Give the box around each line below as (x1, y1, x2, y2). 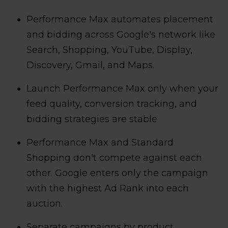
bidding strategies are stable (26, 113, 157, 125)
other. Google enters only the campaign (26, 167, 208, 179)
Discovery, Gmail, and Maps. (26, 60, 154, 71)
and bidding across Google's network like (26, 29, 215, 40)
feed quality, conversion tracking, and (26, 98, 197, 109)
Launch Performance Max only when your (26, 83, 218, 94)
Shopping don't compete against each (26, 152, 202, 163)
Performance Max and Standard (26, 137, 174, 148)
